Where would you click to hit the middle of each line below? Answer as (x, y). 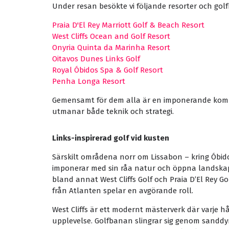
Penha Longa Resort (89, 81)
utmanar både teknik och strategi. (113, 111)
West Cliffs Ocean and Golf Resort (111, 36)
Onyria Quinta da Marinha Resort (111, 48)
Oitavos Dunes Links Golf (96, 59)
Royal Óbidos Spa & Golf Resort (108, 70)
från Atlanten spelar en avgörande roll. (123, 191)
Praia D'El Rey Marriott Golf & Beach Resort (128, 25)
